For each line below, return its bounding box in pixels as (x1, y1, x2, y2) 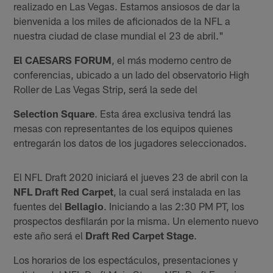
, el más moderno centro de (112, 53, 232, 66)
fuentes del (13, 199, 65, 212)
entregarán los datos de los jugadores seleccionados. (13, 136, 247, 149)
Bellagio (65, 199, 104, 212)
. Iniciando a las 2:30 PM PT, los (104, 199, 245, 212)
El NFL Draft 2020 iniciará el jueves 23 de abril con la (13, 170, 249, 183)
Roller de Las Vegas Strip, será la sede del (13, 82, 198, 95)
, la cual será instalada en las (113, 185, 241, 197)
